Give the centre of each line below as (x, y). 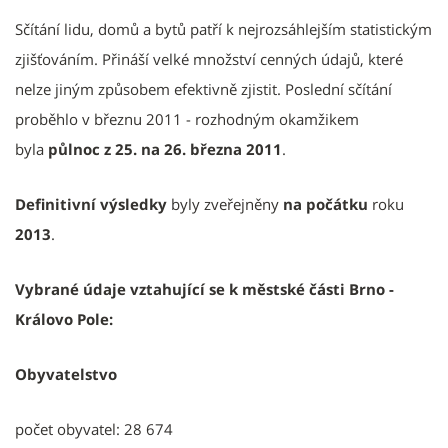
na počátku (325, 203)
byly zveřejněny (225, 203)
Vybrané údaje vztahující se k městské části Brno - (204, 288)
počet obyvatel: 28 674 (94, 428)
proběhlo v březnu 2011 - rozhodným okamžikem (187, 118)
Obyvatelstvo (66, 373)
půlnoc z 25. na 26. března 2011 (165, 148)
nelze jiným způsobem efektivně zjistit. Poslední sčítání (203, 88)
